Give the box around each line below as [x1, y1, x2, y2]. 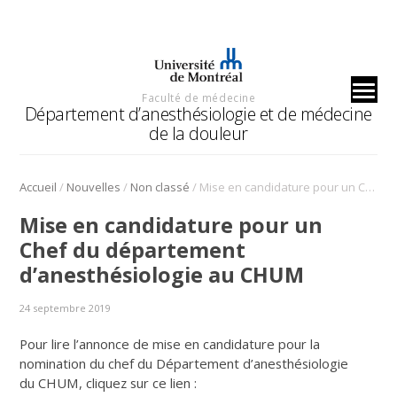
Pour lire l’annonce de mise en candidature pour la [19, 334, 321, 353]
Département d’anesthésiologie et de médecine [24, 101, 372, 126]
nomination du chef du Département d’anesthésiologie [19, 354, 349, 372]
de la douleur [149, 121, 248, 145]
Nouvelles [66, 178, 121, 195]
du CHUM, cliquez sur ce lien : [19, 373, 198, 392]
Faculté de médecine [142, 90, 256, 105]
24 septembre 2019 [19, 300, 111, 315]
